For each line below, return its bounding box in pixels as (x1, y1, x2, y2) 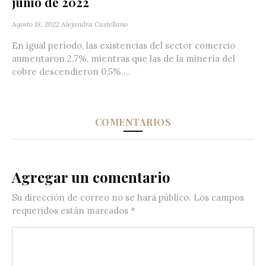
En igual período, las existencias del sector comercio (12, 40, 235, 52)
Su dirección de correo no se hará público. (12, 192, 191, 204)
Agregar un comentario (12, 167, 170, 187)
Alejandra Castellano (61, 20, 128, 29)
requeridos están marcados (12, 205, 131, 217)
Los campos (191, 192, 244, 204)
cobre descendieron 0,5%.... (12, 66, 131, 78)
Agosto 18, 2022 (12, 20, 59, 29)
